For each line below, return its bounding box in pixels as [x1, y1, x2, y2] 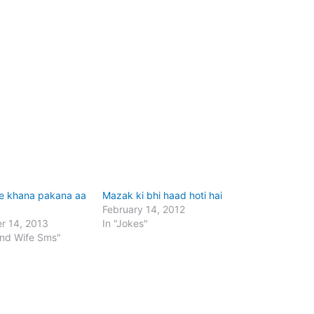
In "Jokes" [102, 217, 149, 230]
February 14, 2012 [102, 203, 186, 216]
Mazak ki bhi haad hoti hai [102, 189, 223, 202]
